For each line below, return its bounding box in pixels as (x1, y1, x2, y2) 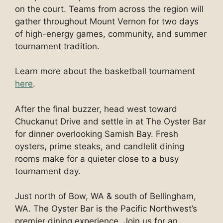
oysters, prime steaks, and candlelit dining (15, 141, 184, 151)
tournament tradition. (15, 41, 100, 51)
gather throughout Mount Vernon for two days (15, 16, 199, 26)
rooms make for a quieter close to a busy (15, 153, 179, 164)
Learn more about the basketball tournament (15, 66, 195, 77)
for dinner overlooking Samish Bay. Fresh (15, 128, 178, 139)
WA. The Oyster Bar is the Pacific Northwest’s (15, 204, 197, 214)
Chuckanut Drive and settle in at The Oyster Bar (15, 116, 206, 126)
